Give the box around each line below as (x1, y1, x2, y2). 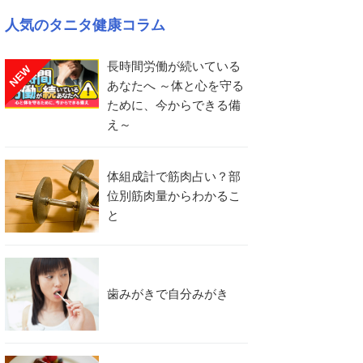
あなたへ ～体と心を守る (107, 79, 244, 92)
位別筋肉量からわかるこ (107, 189, 241, 203)
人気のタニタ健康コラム (5, 17, 165, 33)
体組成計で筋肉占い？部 (107, 169, 241, 183)
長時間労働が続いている (107, 59, 241, 73)
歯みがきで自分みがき (107, 287, 228, 301)
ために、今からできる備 (107, 98, 241, 112)
